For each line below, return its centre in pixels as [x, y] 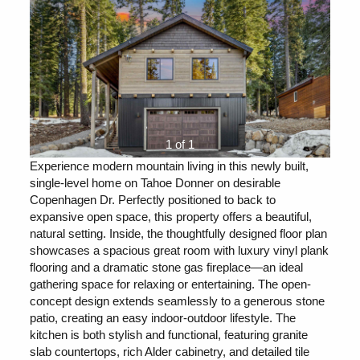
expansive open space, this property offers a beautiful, [171, 216]
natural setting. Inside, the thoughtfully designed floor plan [179, 233]
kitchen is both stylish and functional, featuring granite [169, 334]
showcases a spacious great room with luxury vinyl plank [180, 250]
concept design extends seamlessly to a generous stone [178, 301]
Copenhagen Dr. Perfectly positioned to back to [153, 199]
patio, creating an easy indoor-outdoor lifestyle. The [163, 317]
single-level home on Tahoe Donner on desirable [155, 182]
